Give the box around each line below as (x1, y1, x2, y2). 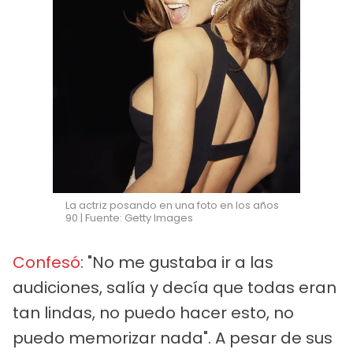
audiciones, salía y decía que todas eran (13, 277, 336, 299)
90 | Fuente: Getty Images (65, 210, 194, 226)
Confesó (13, 251, 80, 274)
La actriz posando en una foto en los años (65, 198, 280, 214)
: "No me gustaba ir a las (80, 251, 273, 274)
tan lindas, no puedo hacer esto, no (13, 302, 294, 325)
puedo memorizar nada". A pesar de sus (13, 327, 333, 350)
